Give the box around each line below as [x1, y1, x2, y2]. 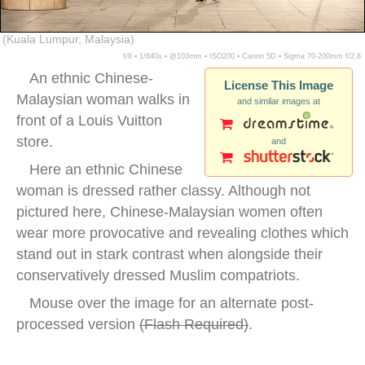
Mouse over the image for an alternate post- [29, 295, 314, 312]
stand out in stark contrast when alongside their [16, 246, 323, 263]
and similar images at [237, 96, 320, 107]
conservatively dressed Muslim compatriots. [16, 267, 300, 284]
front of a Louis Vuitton [16, 112, 162, 130]
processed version [16, 316, 139, 333]
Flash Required [144, 316, 244, 333]
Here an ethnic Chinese [29, 161, 182, 178]
